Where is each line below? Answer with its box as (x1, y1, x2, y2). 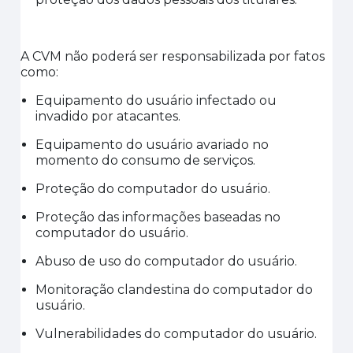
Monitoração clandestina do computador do (35, 282, 314, 297)
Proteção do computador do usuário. (35, 181, 271, 196)
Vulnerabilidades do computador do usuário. (35, 326, 318, 341)
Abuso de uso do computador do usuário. (35, 254, 298, 269)
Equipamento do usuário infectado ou (35, 93, 277, 108)
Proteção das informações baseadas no (35, 210, 281, 225)
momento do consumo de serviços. (35, 153, 256, 168)
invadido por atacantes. (35, 109, 181, 124)
